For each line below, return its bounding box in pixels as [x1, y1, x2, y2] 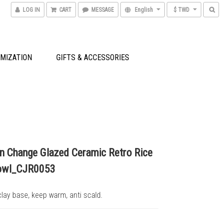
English [135, 6, 153, 13]
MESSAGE [91, 6, 114, 13]
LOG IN [23, 6, 40, 13]
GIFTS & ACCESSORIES [56, 53, 129, 62]
